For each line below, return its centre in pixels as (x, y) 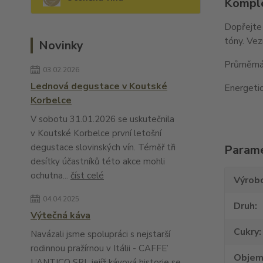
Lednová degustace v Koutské (99, 86)
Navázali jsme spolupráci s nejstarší (100, 234)
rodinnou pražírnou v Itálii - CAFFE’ (100, 248)
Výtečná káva (60, 215)
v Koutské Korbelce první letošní (96, 133)
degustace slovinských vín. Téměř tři (103, 147)
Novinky (61, 45)
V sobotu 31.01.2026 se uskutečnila (102, 119)
